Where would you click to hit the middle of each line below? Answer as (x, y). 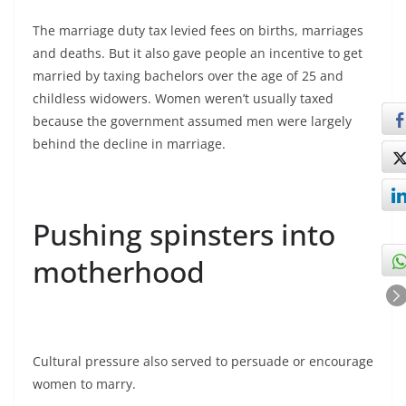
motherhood (119, 271)
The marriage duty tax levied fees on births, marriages (198, 30)
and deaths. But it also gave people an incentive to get (198, 53)
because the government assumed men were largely (192, 121)
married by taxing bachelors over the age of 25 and (188, 75)
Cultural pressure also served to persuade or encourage (203, 361)
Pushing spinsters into (184, 234)
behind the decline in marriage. (129, 143)
